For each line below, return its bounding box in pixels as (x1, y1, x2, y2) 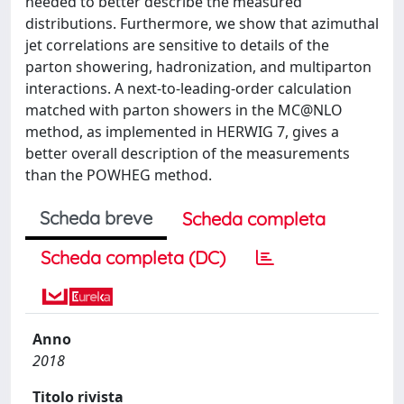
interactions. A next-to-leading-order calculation (25, 78, 352, 98)
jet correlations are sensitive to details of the (25, 35, 329, 55)
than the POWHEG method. (25, 165, 212, 185)
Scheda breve (40, 207, 152, 229)
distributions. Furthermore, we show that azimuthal (25, 14, 379, 33)
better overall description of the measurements (25, 143, 350, 163)
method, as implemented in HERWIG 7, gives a (25, 122, 339, 142)
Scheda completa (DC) (41, 246, 225, 269)
